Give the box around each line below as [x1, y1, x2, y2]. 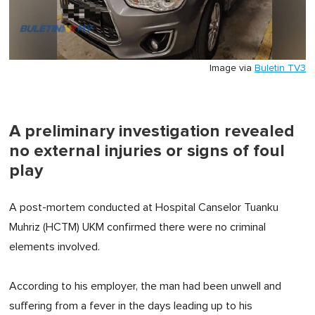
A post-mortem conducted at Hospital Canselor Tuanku [9, 202, 278, 214]
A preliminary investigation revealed [9, 121, 295, 142]
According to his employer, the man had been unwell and [9, 281, 281, 292]
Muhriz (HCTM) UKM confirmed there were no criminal [9, 221, 266, 233]
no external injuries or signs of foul [9, 141, 285, 162]
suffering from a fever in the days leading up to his [9, 300, 252, 312]
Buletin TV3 [255, 63, 306, 74]
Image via [210, 63, 255, 74]
